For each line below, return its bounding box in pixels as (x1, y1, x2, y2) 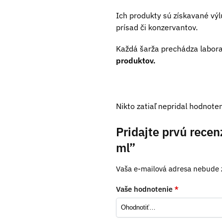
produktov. (115, 55, 156, 66)
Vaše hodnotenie (115, 184, 174, 194)
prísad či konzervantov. (115, 22, 198, 32)
